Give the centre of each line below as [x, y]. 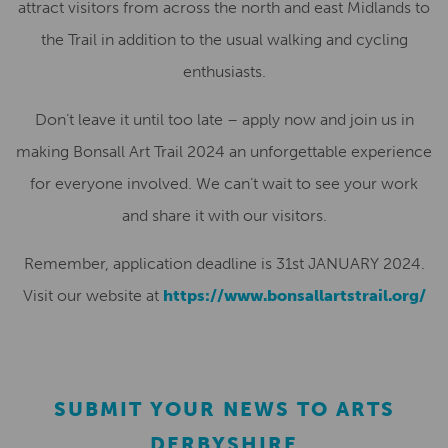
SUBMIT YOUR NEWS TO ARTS [224, 409]
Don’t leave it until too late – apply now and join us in [224, 119]
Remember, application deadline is [149, 263]
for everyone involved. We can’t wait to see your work [224, 183]
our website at [107, 295]
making [44, 151]
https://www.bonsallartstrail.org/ [294, 295]
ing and [327, 39]
